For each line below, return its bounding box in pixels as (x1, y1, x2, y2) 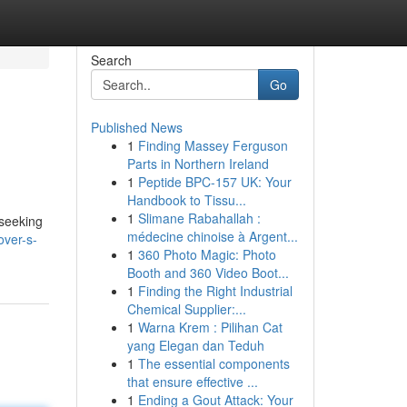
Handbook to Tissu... (126, 191, 246, 209)
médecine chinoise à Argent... (126, 227, 298, 245)
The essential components (137, 354, 290, 372)
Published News (90, 118, 183, 136)
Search (90, 51, 132, 69)
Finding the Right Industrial (137, 282, 293, 300)
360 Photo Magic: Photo (137, 245, 276, 263)
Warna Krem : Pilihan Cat (137, 318, 283, 336)
